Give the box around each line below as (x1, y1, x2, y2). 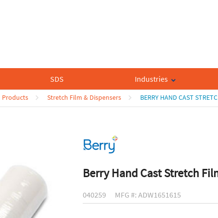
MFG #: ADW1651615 (114, 190, 181, 200)
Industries (135, 74, 168, 84)
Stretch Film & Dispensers (47, 93, 121, 102)
